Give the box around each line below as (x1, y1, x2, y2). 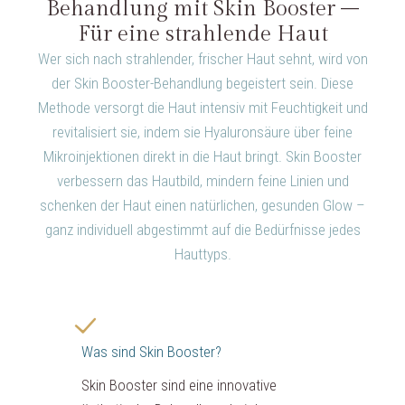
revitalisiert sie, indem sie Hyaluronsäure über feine (52, 123, 353, 141)
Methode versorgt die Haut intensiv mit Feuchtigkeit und (37, 99, 368, 117)
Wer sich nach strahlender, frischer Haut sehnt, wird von (37, 50, 368, 68)
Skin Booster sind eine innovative (81, 376, 277, 394)
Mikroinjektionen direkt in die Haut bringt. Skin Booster (43, 147, 362, 165)
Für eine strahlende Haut (77, 22, 328, 47)
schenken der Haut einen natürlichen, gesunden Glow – (40, 196, 365, 214)
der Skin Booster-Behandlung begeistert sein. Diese (52, 74, 353, 92)
